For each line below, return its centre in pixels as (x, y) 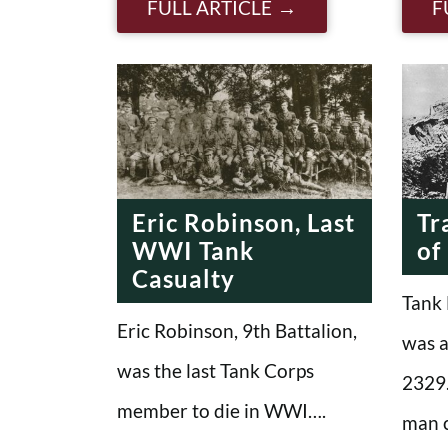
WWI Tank (193, 250)
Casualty (183, 278)
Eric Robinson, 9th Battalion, (237, 330)
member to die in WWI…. (221, 410)
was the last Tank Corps (215, 370)
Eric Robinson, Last (243, 222)
